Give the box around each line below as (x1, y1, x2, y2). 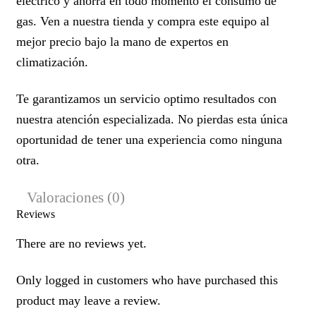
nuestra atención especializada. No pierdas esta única (16, 111, 288, 126)
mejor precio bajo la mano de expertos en (16, 34, 229, 49)
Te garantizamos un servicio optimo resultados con (16, 91, 276, 106)
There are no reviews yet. (16, 236, 147, 250)
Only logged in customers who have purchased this (16, 272, 278, 287)
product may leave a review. (16, 293, 161, 308)
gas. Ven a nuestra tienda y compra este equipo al (16, 13, 269, 28)
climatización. (16, 54, 88, 69)
